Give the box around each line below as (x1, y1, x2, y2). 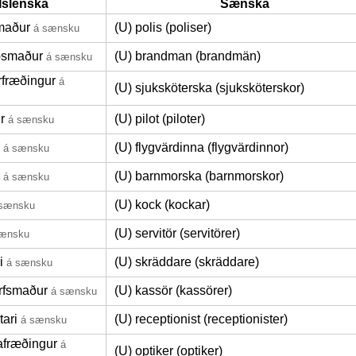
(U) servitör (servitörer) (114, 226, 240, 240)
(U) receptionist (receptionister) (114, 312, 288, 326)
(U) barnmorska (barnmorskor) (114, 169, 284, 183)
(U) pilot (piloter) (114, 112, 205, 126)
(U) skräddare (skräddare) (114, 255, 259, 269)
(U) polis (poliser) (114, 21, 211, 34)
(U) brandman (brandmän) (114, 49, 261, 63)
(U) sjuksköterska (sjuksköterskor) (114, 81, 304, 95)
